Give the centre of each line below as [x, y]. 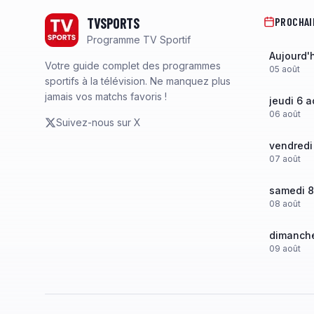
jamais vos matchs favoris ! [106, 96]
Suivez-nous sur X [98, 122]
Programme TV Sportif [139, 40]
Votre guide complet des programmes [133, 66]
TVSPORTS [113, 23]
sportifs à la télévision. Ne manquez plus [138, 81]
